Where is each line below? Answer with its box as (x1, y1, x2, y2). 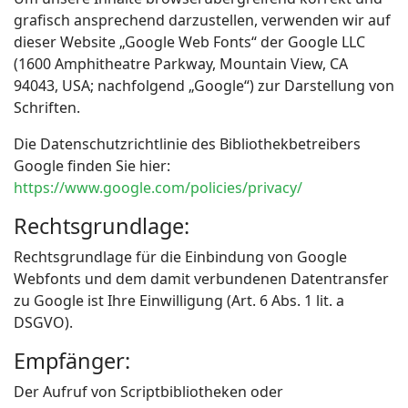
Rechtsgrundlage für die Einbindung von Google (14, 247, 347, 267)
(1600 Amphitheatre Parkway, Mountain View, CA (14, 54, 348, 74)
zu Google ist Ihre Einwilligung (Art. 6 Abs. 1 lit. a (14, 291, 344, 311)
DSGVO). (14, 312, 73, 332)
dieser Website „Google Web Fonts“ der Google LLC (14, 32, 365, 52)
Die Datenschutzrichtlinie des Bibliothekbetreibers (14, 134, 361, 154)
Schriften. (14, 97, 80, 117)
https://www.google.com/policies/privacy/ (14, 178, 302, 198)
